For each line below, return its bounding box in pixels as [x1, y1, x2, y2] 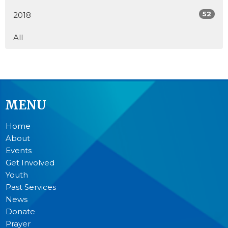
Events [6, 146, 32, 155]
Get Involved [6, 158, 54, 167]
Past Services [6, 182, 56, 192]
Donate [6, 207, 35, 216]
